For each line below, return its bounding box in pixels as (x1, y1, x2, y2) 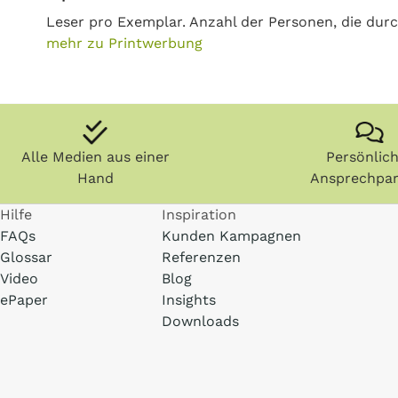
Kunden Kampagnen (162, 227, 302, 244)
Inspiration (162, 206, 237, 223)
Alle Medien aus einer (20, 148, 170, 165)
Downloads (162, 313, 240, 330)
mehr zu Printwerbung (46, 35, 203, 52)
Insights (162, 291, 217, 308)
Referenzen (162, 249, 242, 266)
